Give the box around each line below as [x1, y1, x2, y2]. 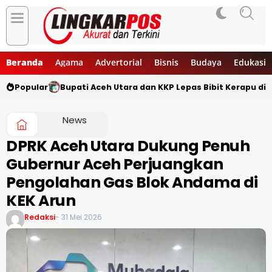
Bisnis [154, 56, 178, 68]
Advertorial [95, 56, 142, 68]
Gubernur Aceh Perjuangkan [6, 153, 223, 175]
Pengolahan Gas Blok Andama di [6, 171, 258, 193]
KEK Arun [6, 189, 75, 211]
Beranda [6, 56, 43, 68]
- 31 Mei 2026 [55, 211, 102, 222]
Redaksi [24, 211, 55, 222]
